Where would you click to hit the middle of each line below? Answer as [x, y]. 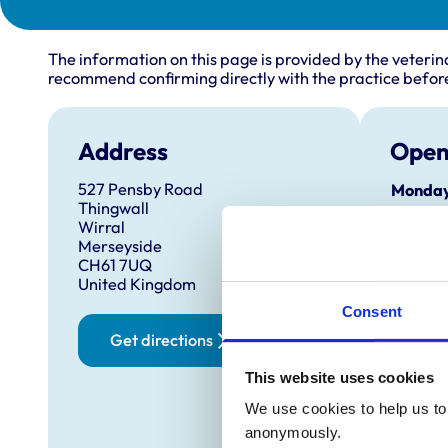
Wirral [101, 227]
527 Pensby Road [140, 189]
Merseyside [119, 246]
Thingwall [113, 208]
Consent [372, 311]
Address [122, 151]
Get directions [161, 340]
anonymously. [293, 432]
